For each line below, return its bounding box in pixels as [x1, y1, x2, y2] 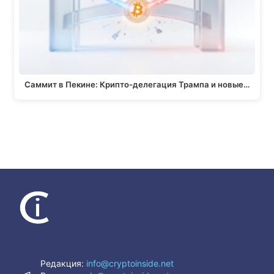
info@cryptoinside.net [86, 258, 174, 269]
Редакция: [40, 258, 87, 269]
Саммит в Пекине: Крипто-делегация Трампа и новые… [24, 79, 250, 89]
